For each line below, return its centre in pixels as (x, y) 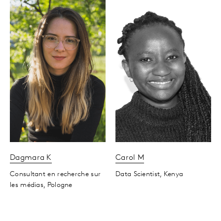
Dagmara (28, 158)
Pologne (60, 185)
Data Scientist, (139, 175)
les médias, (28, 185)
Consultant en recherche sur (55, 175)
